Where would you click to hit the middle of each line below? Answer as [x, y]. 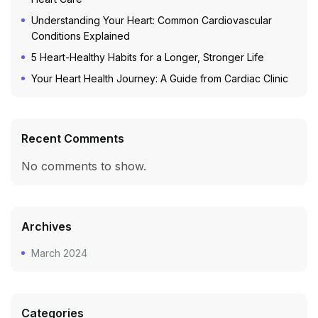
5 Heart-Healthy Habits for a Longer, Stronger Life [148, 57]
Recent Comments [73, 139]
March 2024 [59, 253]
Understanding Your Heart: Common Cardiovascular [152, 21]
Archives [46, 227]
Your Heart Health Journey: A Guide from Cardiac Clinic [160, 79]
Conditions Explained [81, 36]
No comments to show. [84, 166]
